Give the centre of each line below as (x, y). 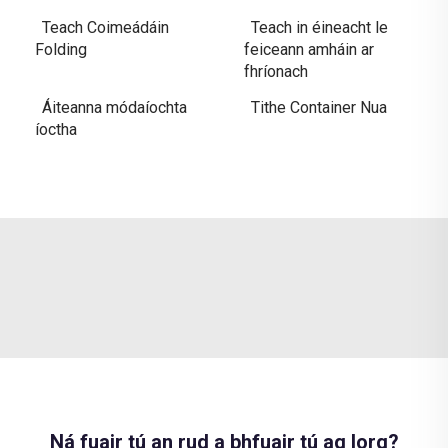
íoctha (56, 129)
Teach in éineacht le (319, 27)
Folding (61, 49)
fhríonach (276, 71)
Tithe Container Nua (319, 107)
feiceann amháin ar (309, 49)
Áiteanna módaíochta (114, 107)
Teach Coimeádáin (105, 27)
